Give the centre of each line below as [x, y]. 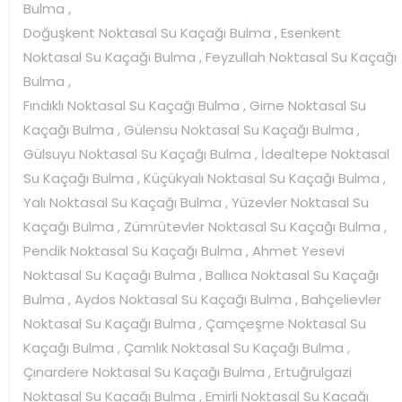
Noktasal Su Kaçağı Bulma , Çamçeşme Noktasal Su [195, 323]
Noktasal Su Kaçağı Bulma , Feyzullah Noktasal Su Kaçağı [210, 57]
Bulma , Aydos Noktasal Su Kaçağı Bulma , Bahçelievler [202, 299]
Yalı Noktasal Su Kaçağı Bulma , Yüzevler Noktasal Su [196, 202]
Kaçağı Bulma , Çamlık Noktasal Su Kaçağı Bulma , [187, 347]
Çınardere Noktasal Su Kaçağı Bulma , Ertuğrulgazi [188, 371]
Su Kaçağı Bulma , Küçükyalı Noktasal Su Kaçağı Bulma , [205, 178]
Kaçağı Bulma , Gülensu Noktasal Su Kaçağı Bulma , [192, 129]
